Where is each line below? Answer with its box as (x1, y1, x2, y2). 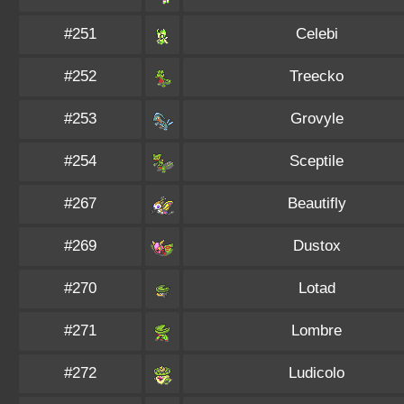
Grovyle (289, 110, 344, 127)
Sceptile (289, 152, 344, 170)
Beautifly (287, 195, 346, 212)
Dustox (292, 237, 341, 254)
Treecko (289, 68, 344, 85)
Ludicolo (289, 364, 344, 381)
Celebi (295, 25, 338, 42)
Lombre (291, 322, 342, 339)
